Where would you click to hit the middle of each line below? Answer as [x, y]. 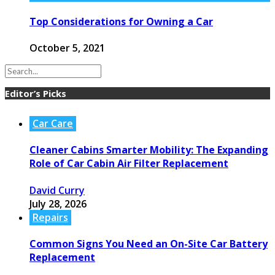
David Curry [57, 190]
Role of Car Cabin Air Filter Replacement [129, 164]
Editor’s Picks [36, 94]
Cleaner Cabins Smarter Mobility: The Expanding [149, 150]
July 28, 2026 [58, 203]
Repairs [50, 217]
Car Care [53, 124]
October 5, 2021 [67, 48]
